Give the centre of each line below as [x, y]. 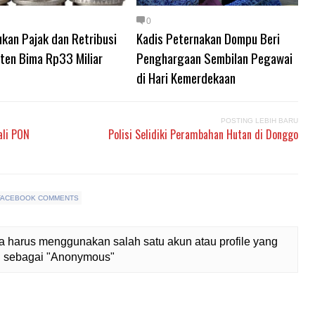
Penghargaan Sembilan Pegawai [214, 58]
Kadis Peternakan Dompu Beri [208, 38]
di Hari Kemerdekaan [186, 77]
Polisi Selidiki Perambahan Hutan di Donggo [203, 134]
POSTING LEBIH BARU [259, 121]
